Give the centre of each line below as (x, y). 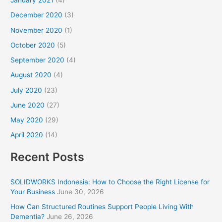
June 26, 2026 (70, 217)
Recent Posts (48, 157)
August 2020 (31, 75)
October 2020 (33, 45)
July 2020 (27, 90)
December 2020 (37, 15)
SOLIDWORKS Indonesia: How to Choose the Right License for (110, 182)
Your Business (33, 192)
